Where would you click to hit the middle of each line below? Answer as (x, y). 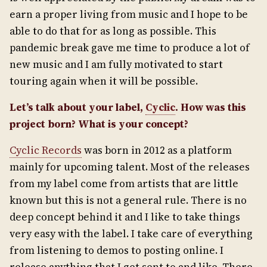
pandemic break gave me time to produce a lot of (130, 48)
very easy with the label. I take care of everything (131, 234)
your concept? (153, 124)
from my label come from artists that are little (124, 184)
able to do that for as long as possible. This (113, 31)
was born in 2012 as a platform (157, 150)
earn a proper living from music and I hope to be (129, 14)
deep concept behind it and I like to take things (125, 217)
